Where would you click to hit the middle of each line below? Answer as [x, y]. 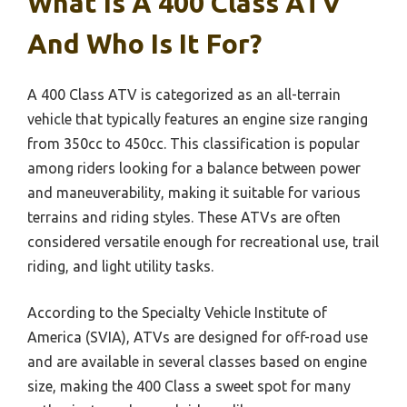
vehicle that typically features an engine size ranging [198, 119]
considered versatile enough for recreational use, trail [203, 242]
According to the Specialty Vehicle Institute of [177, 313]
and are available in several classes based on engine [197, 362]
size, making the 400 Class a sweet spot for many [189, 386]
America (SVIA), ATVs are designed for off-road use [198, 337]
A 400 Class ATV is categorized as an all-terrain [184, 94]
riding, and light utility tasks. [120, 266]
